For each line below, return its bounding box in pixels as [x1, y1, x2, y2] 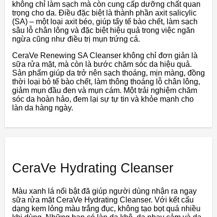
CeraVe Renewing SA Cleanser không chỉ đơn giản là [12, 51, 198, 60]
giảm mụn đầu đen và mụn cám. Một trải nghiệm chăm [12, 86, 197, 95]
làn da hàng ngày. [12, 104, 73, 112]
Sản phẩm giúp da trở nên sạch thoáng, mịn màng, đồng [12, 69, 205, 77]
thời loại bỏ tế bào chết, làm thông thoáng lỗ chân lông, [12, 77, 200, 86]
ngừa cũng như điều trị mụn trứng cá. [12, 35, 140, 44]
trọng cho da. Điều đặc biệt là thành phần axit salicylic [12, 9, 197, 17]
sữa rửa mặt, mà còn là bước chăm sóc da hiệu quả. [12, 60, 192, 69]
